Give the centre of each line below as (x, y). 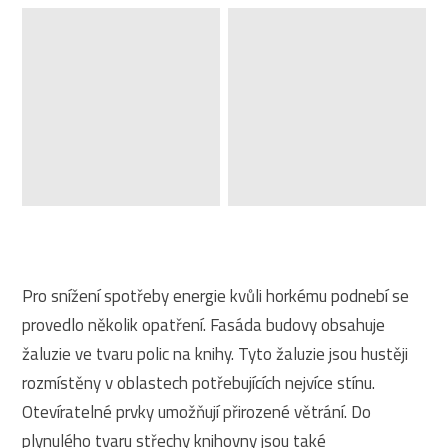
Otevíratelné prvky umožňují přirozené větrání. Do (197, 411)
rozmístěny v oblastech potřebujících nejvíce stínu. (199, 382)
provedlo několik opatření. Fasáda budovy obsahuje (204, 324)
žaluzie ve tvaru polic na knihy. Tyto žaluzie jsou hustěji (215, 353)
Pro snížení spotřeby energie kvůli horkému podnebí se (216, 295)
